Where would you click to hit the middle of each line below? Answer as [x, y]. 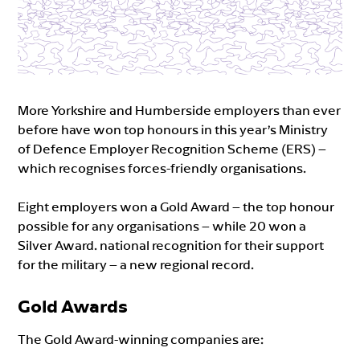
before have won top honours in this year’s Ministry [173, 129]
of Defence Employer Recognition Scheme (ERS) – [172, 148]
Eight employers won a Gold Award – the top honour [176, 206]
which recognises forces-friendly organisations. [162, 168]
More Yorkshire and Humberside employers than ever [180, 110]
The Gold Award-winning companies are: [141, 339]
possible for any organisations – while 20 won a [162, 225]
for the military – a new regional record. [136, 264]
